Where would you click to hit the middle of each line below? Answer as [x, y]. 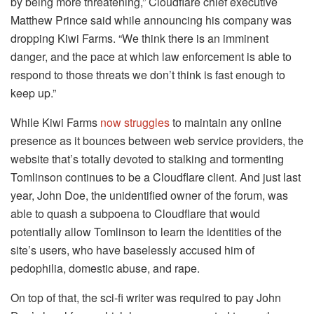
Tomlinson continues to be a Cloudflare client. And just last [156, 177]
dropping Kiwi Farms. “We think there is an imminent [139, 39]
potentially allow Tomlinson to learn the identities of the [146, 232]
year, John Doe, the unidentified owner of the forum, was [149, 196]
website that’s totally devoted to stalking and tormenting [147, 159]
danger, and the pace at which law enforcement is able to [151, 57]
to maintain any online [226, 123]
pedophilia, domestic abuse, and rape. [105, 268]
